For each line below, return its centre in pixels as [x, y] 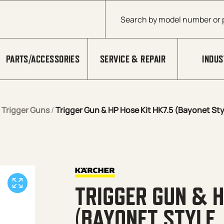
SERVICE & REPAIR [133, 59]
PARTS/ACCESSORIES [43, 59]
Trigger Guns [25, 110]
